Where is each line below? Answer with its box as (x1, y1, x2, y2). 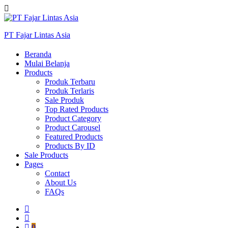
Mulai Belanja (24, 59, 70, 68)
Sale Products (24, 150, 68, 159)
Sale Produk (45, 95, 84, 104)
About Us (45, 178, 76, 187)
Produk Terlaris (45, 86, 94, 95)
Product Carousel (45, 123, 100, 132)
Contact (45, 168, 70, 178)
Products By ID (45, 141, 95, 150)
